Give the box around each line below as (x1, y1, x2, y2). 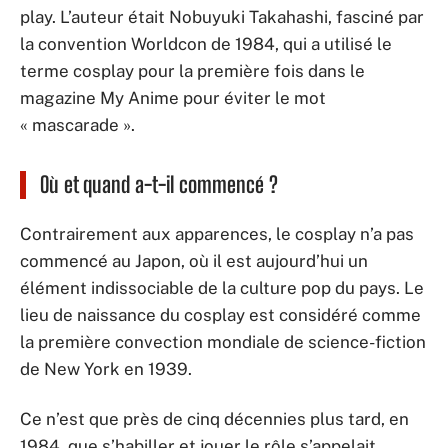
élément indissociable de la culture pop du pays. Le (20, 278, 424, 298)
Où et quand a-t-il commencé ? (40, 170, 278, 198)
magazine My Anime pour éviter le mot (20, 87, 326, 108)
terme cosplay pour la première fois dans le (20, 60, 365, 81)
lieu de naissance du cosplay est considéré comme (20, 305, 421, 325)
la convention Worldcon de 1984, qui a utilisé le (20, 33, 392, 54)
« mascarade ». (20, 114, 135, 135)
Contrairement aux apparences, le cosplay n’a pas (20, 224, 414, 244)
